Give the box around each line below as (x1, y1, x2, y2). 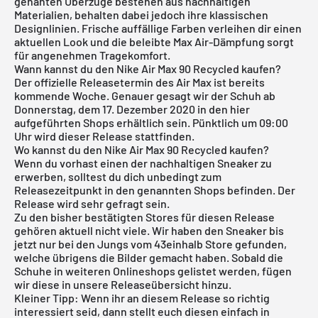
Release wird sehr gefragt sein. (14, 196, 170, 210)
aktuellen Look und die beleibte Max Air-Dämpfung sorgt (14, 34, 294, 48)
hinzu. (199, 277, 231, 291)
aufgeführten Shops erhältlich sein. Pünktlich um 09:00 (14, 115, 288, 129)
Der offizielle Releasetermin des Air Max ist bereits (14, 75, 265, 89)
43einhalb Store (154, 236, 233, 251)
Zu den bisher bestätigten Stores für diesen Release (14, 209, 275, 224)
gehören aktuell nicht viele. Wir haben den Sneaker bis (14, 223, 284, 237)
